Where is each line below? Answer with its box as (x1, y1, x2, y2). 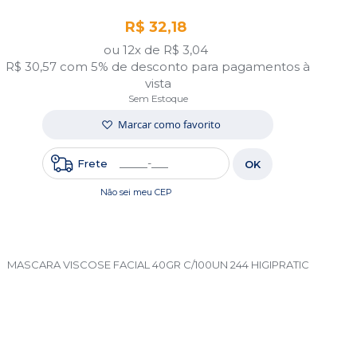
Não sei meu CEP (100, 186, 172, 198)
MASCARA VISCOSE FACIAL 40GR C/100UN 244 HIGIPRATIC (6, 258, 309, 271)
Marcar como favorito (117, 117, 221, 131)
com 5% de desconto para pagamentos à (60, 59, 311, 74)
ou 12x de (104, 42, 164, 57)
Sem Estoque (127, 92, 188, 104)
